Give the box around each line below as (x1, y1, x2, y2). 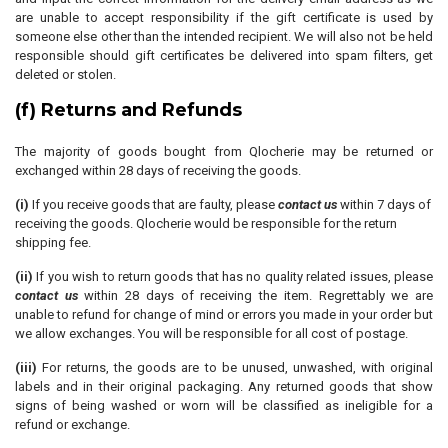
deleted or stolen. (15, 67, 116, 82)
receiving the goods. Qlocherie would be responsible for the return (15, 216, 397, 231)
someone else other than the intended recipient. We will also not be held (15, 29, 433, 44)
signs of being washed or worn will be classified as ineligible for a (15, 398, 433, 413)
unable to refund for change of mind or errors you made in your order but (15, 307, 433, 322)
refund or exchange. (15, 417, 130, 432)
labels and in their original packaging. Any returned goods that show (15, 379, 433, 394)
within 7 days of (337, 197, 431, 212)
